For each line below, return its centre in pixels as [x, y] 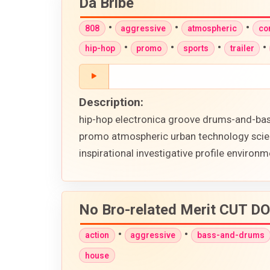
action [97, 235]
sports [196, 49]
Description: [111, 102]
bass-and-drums [231, 235]
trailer [242, 49]
